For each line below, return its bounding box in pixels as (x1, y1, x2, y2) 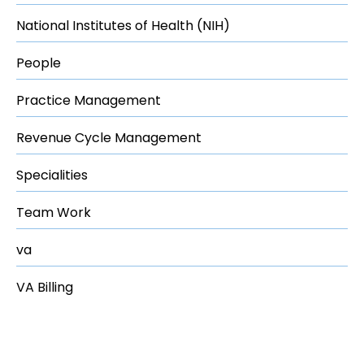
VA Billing (16, 277, 73, 297)
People (16, 53, 61, 72)
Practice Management (16, 90, 161, 110)
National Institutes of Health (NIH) (16, 15, 230, 35)
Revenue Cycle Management (16, 128, 201, 147)
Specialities (16, 165, 88, 184)
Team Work (16, 202, 91, 222)
